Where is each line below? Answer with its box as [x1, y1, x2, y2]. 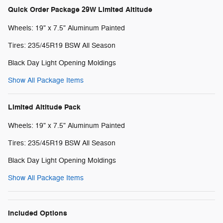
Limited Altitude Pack [8, 102, 81, 112]
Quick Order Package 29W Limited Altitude [8, 4, 152, 14]
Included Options [8, 208, 67, 218]
